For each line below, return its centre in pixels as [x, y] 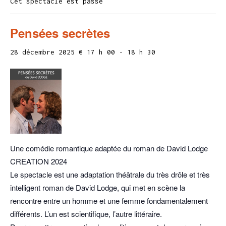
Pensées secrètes [60, 33]
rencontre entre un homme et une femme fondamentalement [109, 201]
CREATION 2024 [39, 161]
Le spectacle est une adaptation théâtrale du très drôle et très [110, 175]
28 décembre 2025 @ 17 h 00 [63, 52]
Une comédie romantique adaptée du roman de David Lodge [109, 148]
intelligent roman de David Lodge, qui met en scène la [98, 188]
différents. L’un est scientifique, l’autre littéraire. [86, 214]
